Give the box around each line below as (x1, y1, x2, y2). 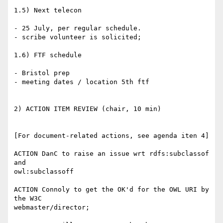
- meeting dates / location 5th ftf (14, 78, 149, 86)
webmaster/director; (14, 204, 90, 212)
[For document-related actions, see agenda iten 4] (14, 132, 209, 140)
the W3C (14, 195, 42, 203)
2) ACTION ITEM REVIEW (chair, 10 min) (14, 105, 161, 113)
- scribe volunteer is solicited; (14, 33, 141, 41)
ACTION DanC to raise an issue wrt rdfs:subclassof (14, 150, 209, 158)
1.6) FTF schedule (14, 51, 82, 59)
